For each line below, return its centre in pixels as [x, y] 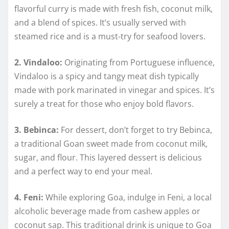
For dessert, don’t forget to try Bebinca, [135, 130]
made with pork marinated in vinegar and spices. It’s [114, 90]
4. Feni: [29, 198]
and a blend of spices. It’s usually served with [100, 23]
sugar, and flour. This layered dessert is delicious [108, 158]
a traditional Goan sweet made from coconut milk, [111, 144]
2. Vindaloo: [38, 63]
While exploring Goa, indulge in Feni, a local [128, 198]
